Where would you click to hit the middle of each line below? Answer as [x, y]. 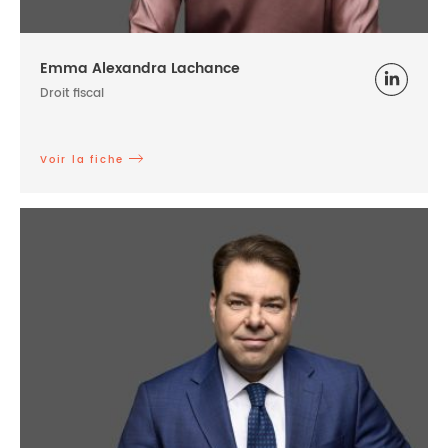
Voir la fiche [82, 160]
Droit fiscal [72, 94]
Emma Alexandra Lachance [140, 69]
